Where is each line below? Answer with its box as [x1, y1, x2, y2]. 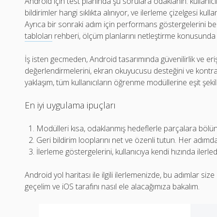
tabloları [25, 31, 53, 42]
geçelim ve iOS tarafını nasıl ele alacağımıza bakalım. [25, 181, 200, 192]
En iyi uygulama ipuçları [25, 99, 116, 111]
